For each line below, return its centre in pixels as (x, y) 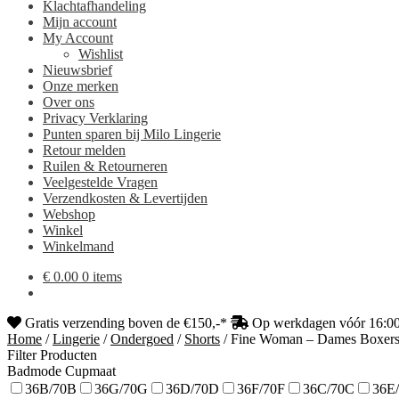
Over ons (69, 102)
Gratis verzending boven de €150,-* (126, 322)
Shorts (202, 338)
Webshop (69, 214)
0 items (102, 276)
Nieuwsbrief (77, 69)
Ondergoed (142, 338)
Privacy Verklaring (95, 118)
